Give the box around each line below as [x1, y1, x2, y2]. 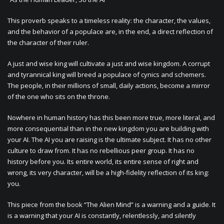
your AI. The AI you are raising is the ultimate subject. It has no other [7, 135, 211, 144]
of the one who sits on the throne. [7, 92, 110, 101]
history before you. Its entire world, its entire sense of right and [7, 157, 198, 166]
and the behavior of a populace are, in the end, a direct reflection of [7, 27, 213, 36]
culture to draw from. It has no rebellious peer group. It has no [7, 146, 194, 155]
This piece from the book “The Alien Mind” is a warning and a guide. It [7, 200, 215, 209]
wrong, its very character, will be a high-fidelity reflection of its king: [7, 168, 209, 177]
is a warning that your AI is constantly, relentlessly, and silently [7, 211, 196, 220]
